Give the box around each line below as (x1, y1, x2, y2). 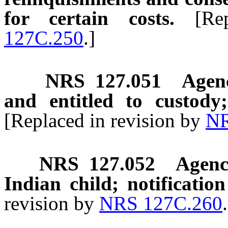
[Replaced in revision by (4, 109, 206, 132)
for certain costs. (4, 7, 175, 29)
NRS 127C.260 (99, 192, 222, 214)
